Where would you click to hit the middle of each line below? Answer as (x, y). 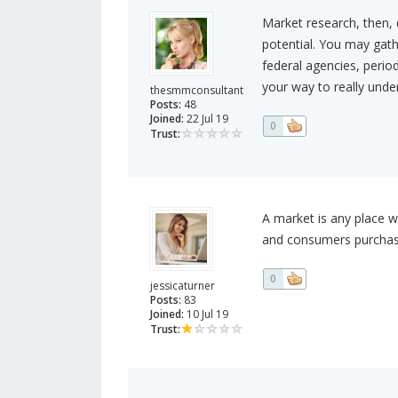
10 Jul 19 (206, 314)
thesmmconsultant (197, 91)
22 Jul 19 (206, 119)
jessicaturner (183, 286)
